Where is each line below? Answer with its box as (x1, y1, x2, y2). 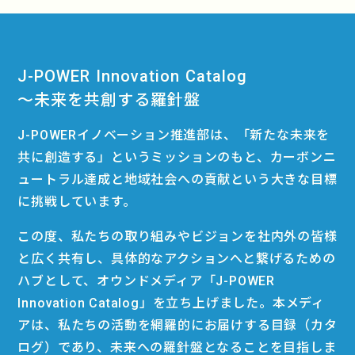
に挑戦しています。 (17, 194, 136, 209)
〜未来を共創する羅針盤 (17, 90, 201, 109)
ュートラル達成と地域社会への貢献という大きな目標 (17, 172, 338, 187)
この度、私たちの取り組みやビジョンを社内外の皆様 (17, 229, 338, 244)
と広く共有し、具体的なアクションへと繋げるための (17, 251, 336, 266)
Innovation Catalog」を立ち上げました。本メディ (17, 296, 326, 311)
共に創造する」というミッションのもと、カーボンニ (17, 150, 337, 165)
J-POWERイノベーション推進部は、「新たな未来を (17, 128, 330, 143)
